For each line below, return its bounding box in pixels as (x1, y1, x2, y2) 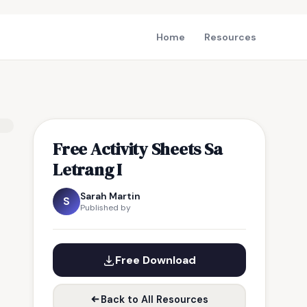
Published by (80, 202, 131, 213)
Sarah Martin (80, 190, 140, 202)
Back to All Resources (101, 293, 208, 306)
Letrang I (53, 158, 122, 181)
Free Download (115, 253, 196, 267)
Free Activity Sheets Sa (53, 137, 223, 160)
